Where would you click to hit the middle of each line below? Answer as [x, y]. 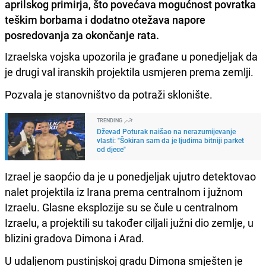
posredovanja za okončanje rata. [82, 35]
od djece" [111, 149]
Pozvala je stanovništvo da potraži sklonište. [109, 94]
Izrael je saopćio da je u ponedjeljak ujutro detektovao [130, 176]
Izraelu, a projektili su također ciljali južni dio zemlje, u [129, 222]
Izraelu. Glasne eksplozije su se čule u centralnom [121, 207]
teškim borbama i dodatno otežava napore [105, 19]
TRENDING [110, 120]
